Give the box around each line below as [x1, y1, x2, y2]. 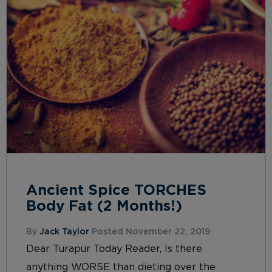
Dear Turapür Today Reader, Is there [26, 244, 202, 254]
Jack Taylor [39, 228, 89, 237]
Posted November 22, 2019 [89, 228, 210, 237]
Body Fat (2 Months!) [26, 199, 182, 214]
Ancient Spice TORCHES [26, 183, 206, 199]
